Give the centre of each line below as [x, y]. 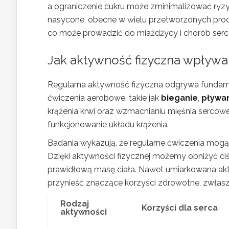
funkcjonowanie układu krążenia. [108, 124]
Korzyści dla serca [180, 208]
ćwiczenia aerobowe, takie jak [104, 98]
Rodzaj [75, 203]
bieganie [179, 98]
